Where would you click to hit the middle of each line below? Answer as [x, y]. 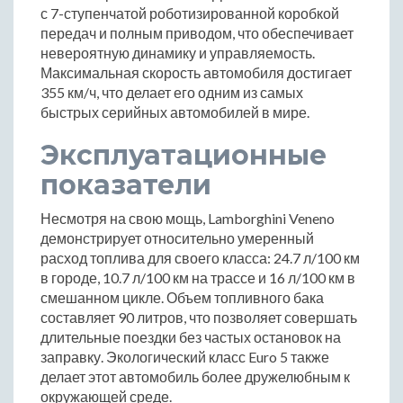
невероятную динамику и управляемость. [178, 52]
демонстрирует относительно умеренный [177, 237]
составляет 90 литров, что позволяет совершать [199, 317]
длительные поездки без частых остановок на [191, 336]
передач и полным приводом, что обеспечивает [197, 32]
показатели [126, 184]
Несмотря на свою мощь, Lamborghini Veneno [188, 218]
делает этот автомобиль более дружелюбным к [195, 376]
